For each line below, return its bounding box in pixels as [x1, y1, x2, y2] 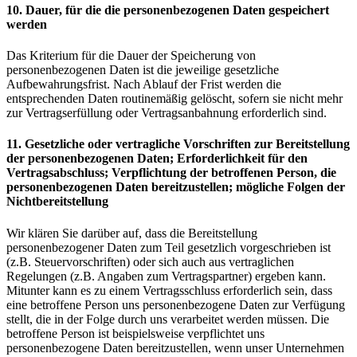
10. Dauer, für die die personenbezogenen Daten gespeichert [6, 2, 329, 17]
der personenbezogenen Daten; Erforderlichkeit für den [6, 151, 308, 166]
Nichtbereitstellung [6, 194, 108, 209]
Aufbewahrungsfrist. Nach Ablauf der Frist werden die [6, 77, 281, 92]
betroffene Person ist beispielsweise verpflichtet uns [6, 326, 265, 340]
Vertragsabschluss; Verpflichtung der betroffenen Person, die [6, 166, 336, 180]
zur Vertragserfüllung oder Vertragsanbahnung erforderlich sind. [6, 106, 327, 120]
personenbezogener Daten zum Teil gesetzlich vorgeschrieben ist [6, 240, 331, 254]
